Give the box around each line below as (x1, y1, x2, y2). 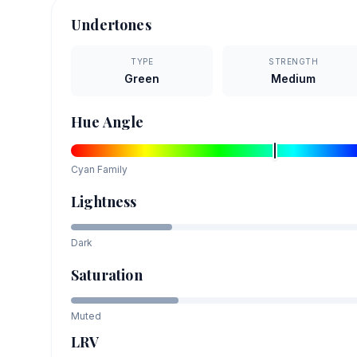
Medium (271, 71, 316, 85)
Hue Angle (71, 112, 144, 131)
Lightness (71, 191, 137, 211)
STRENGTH (269, 56, 319, 66)
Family (95, 163, 127, 175)
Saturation (71, 265, 143, 284)
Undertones (71, 14, 151, 34)
